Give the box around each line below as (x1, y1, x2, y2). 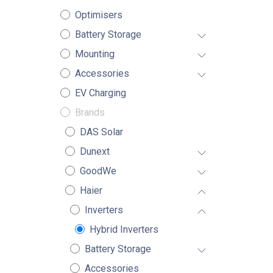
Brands (74, 107, 105, 118)
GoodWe (79, 165, 116, 177)
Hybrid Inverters (89, 224, 158, 235)
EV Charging (74, 87, 126, 99)
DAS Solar (79, 126, 123, 138)
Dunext (79, 146, 110, 157)
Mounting (74, 48, 115, 60)
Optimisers (74, 9, 122, 21)
